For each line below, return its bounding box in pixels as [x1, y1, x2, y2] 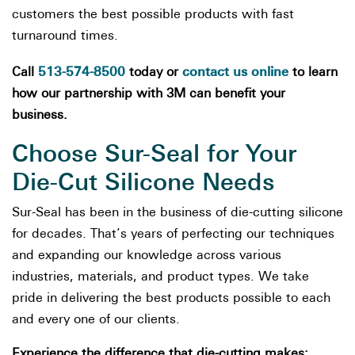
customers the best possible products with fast [12, 9, 294, 21]
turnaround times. [12, 30, 118, 43]
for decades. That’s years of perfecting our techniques [12, 228, 334, 241]
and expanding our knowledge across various [12, 250, 281, 262]
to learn [288, 67, 338, 79]
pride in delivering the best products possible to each [12, 292, 330, 305]
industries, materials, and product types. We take [12, 271, 309, 284]
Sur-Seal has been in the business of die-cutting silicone [12, 207, 343, 219]
